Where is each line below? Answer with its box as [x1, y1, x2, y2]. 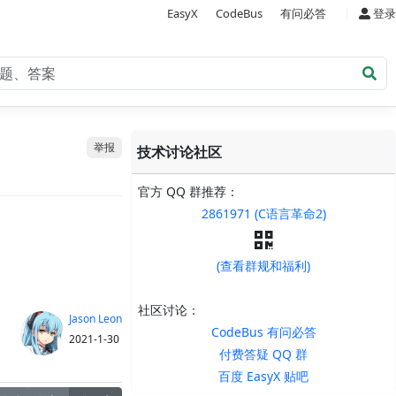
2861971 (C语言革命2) [201, 205, 326, 222]
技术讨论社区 [137, 142, 223, 162]
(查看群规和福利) [217, 257, 310, 274]
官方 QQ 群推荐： [138, 183, 239, 200]
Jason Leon [69, 311, 122, 326]
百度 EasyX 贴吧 [218, 368, 308, 385]
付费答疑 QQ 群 [219, 346, 308, 362]
